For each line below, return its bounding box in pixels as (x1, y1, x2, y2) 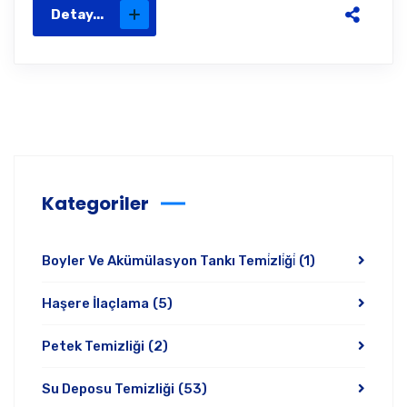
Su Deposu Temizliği (42, 381, 174, 397)
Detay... (51, 6, 104, 23)
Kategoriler (42, 191, 149, 216)
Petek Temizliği (42, 338, 144, 354)
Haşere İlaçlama (42, 295, 149, 312)
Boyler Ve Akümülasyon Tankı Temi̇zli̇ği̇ (42, 253, 295, 269)
